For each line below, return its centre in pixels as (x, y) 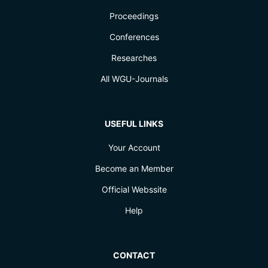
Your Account (134, 147)
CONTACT (134, 255)
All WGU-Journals (134, 78)
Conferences (134, 36)
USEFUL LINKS (134, 123)
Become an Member (134, 168)
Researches (134, 57)
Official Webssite (134, 189)
